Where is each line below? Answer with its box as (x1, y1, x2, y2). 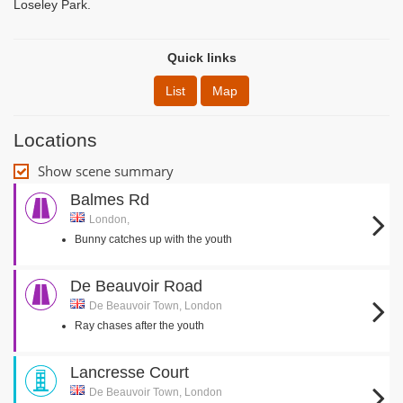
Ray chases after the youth (75, 319, 204, 332)
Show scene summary (38, 162, 174, 180)
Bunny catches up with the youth (75, 233, 232, 246)
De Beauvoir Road (70, 277, 202, 295)
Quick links (166, 50, 237, 65)
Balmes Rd (70, 191, 149, 209)
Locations (13, 130, 97, 150)
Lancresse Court (70, 363, 189, 381)
